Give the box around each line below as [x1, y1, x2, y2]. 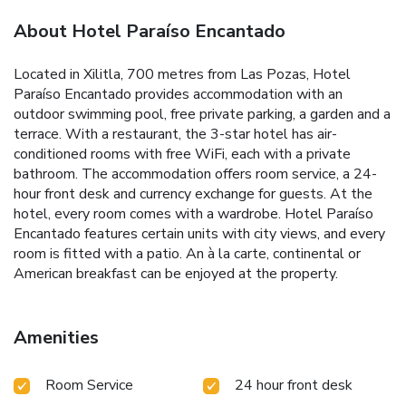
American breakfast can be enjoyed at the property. [14, 263, 338, 284]
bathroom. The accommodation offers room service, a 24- [14, 163, 377, 184]
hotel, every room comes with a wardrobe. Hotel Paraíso [14, 203, 373, 224]
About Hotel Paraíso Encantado [14, 18, 285, 43]
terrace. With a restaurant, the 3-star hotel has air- [14, 123, 337, 144]
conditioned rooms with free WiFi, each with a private [14, 143, 351, 164]
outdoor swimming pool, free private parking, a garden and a [14, 103, 391, 124]
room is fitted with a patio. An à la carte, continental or [14, 243, 361, 264]
